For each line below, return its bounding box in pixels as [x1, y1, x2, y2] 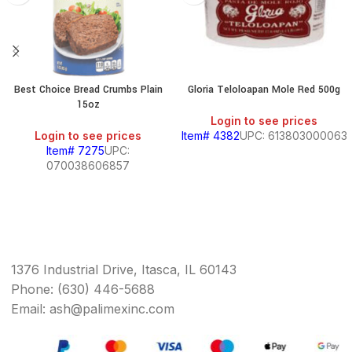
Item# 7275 [46, 144, 104, 158]
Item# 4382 [181, 129, 240, 143]
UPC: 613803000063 [239, 129, 347, 143]
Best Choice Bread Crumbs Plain [13, 82, 163, 97]
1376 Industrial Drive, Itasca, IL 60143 [11, 262, 236, 278]
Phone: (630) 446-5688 [11, 281, 155, 298]
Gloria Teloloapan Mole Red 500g [188, 82, 340, 97]
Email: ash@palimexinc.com [11, 301, 174, 317]
